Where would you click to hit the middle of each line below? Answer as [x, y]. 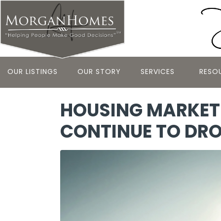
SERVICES [158, 71]
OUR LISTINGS [33, 71]
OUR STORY [99, 71]
